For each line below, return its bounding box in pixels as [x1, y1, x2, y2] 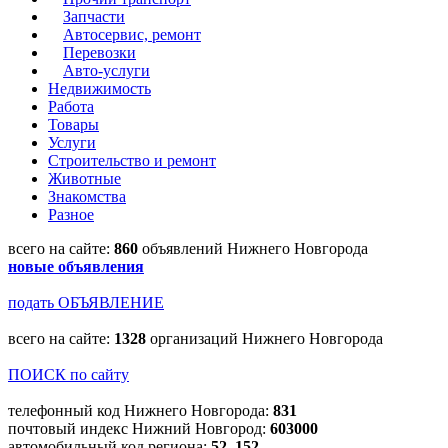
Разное [48, 205, 94, 223]
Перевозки [63, 43, 136, 61]
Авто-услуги [63, 61, 150, 79]
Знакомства [48, 187, 126, 205]
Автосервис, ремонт [63, 25, 201, 43]
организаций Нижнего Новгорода [146, 329, 383, 347]
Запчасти [63, 7, 125, 25]
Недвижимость [48, 79, 151, 97]
